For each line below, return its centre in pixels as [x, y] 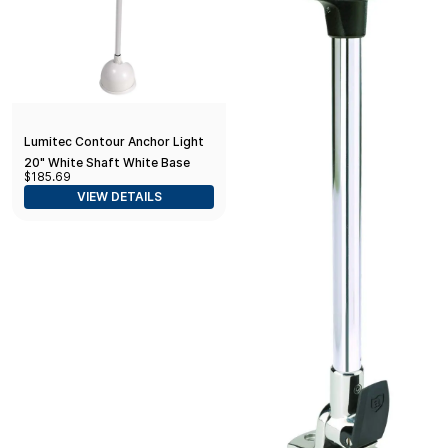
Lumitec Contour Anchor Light [114, 141]
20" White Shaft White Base [107, 162]
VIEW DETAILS [119, 196]
